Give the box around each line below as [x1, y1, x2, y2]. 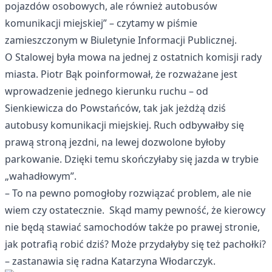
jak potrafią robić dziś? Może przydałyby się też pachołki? [5, 237, 266, 251]
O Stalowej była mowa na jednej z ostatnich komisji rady [5, 50, 262, 64]
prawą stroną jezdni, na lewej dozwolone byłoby [5, 135, 225, 149]
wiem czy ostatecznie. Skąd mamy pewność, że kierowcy [5, 203, 265, 217]
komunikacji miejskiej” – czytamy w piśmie [5, 16, 197, 30]
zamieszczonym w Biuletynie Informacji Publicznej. [5, 33, 237, 47]
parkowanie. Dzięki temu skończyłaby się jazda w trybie [5, 152, 259, 166]
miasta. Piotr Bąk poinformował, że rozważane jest [5, 67, 237, 81]
